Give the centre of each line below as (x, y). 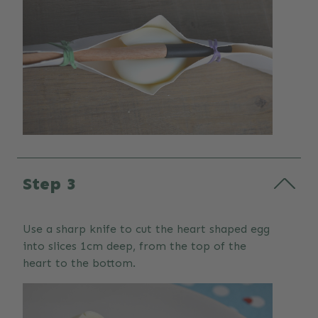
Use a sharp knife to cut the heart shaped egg (146, 229)
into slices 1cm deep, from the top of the (135, 246)
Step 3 (49, 183)
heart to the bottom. (79, 263)
